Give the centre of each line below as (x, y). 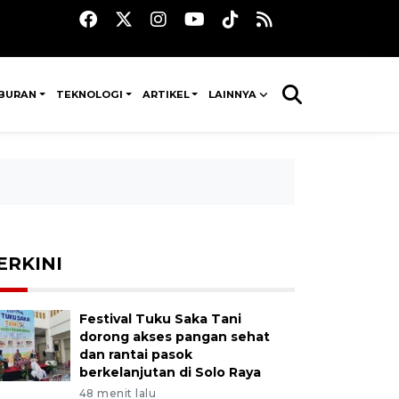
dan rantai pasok (135, 354)
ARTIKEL (166, 94)
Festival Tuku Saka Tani (160, 319)
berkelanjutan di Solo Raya (170, 372)
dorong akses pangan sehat (174, 337)
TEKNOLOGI (90, 94)
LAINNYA (233, 94)
